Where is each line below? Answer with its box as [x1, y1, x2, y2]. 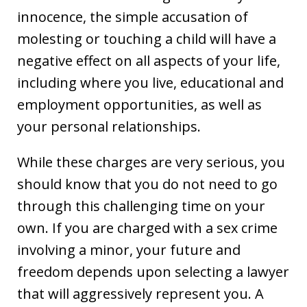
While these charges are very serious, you [17, 153, 285, 172]
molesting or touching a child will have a [17, 29, 276, 49]
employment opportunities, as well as [17, 95, 262, 114]
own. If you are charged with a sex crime [17, 219, 278, 238]
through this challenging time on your [17, 197, 265, 216]
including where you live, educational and [17, 73, 284, 93]
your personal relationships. [17, 117, 201, 136]
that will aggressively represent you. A [17, 284, 264, 304]
